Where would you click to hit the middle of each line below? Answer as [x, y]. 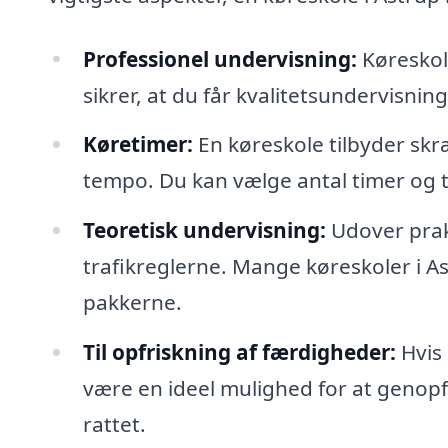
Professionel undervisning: [219, 58]
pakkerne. [132, 302]
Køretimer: [137, 144]
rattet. [114, 424]
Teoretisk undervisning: [204, 230]
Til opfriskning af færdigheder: [239, 352]
